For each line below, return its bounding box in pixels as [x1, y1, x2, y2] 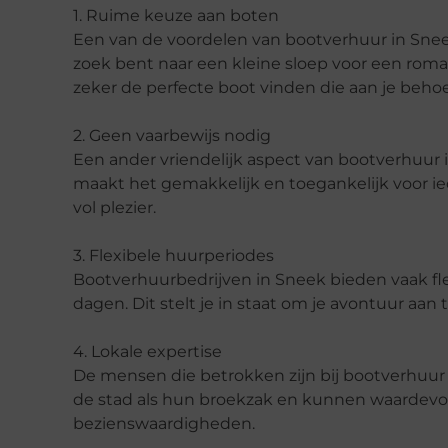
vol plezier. [73, 197, 156, 217]
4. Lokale [73, 341, 147, 361]
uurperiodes [176, 245, 274, 265]
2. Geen [73, 125, 136, 145]
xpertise [157, 341, 222, 361]
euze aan [154, 5, 230, 25]
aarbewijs [145, 125, 224, 145]
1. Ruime [73, 5, 144, 25]
